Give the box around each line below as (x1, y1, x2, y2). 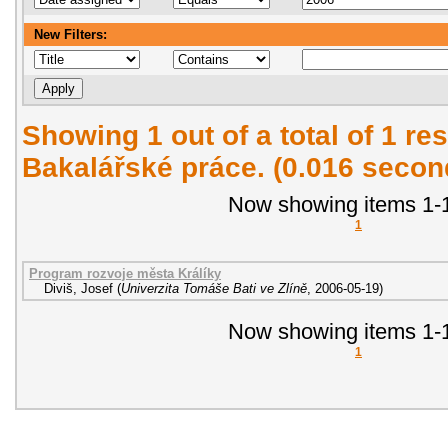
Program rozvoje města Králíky (29, 266, 221, 282)
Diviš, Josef (44, 281, 113, 297)
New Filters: (34, 26, 107, 42)
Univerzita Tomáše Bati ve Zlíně (121, 281, 307, 297)
